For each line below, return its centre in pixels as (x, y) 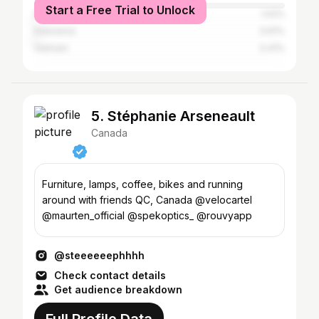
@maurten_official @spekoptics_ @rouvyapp (147, 215)
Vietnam (51, 48)
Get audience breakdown (118, 289)
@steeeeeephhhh (99, 255)
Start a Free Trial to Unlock (120, 10)
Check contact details (110, 275)
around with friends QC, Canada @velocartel (119, 200)
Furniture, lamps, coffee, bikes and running (142, 184)
